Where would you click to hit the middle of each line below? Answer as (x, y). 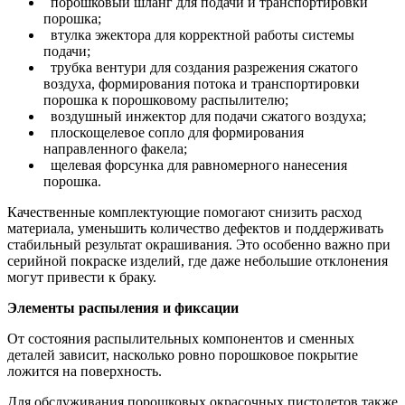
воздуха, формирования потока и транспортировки (202, 83)
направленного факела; (115, 148)
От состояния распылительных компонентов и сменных (181, 338)
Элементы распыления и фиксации (123, 307)
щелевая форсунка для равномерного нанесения (195, 165)
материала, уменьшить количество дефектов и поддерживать (195, 228)
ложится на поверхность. (86, 371)
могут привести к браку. (82, 277)
